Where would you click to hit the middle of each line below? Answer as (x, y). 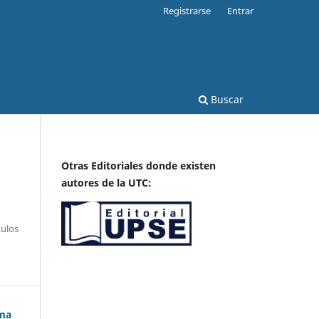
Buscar (226, 99)
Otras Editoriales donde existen (138, 165)
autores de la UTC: (106, 182)
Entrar (240, 10)
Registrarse (187, 10)
